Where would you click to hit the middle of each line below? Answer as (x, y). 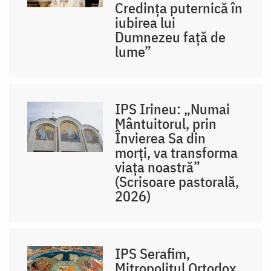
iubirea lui (145, 22)
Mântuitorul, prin (166, 123)
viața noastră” (158, 167)
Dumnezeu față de (171, 37)
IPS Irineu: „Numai (173, 109)
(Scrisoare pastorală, (177, 181)
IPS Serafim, (153, 253)
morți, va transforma (177, 152)
